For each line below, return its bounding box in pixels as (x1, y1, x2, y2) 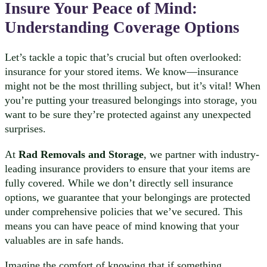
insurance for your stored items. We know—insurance (5, 66, 238, 78)
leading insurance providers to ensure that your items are (5, 162, 250, 175)
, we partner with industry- (144, 148, 259, 160)
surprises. (5, 123, 46, 135)
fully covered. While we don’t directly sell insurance (5, 176, 233, 189)
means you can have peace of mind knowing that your (5, 219, 239, 232)
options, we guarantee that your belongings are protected (5, 191, 250, 203)
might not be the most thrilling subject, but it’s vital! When (5, 80, 260, 92)
